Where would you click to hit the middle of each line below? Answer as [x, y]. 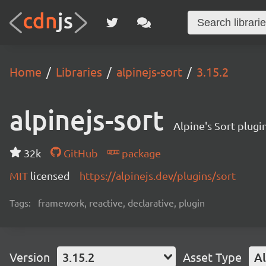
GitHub [79, 153]
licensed [50, 175]
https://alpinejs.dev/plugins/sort [158, 175]
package [140, 153]
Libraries [79, 72]
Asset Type [212, 257]
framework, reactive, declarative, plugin [121, 202]
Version [30, 257]
